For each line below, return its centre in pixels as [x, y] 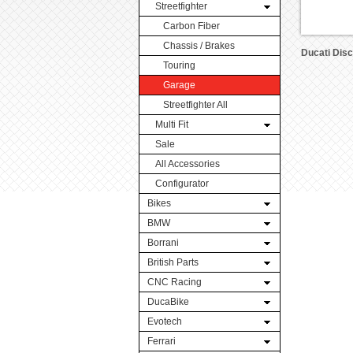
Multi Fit [172, 124]
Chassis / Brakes [199, 46]
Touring [179, 65]
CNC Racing [175, 282]
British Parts [173, 262]
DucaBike [168, 302]
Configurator [182, 184]
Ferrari [162, 341]
